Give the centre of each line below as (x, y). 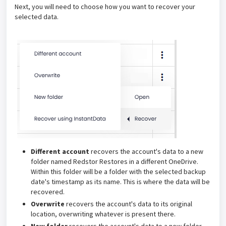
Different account (61, 152)
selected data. (37, 17)
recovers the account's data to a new (147, 152)
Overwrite (48, 204)
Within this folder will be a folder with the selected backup (118, 172)
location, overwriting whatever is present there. (104, 214)
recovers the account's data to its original (129, 204)
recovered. (48, 192)
